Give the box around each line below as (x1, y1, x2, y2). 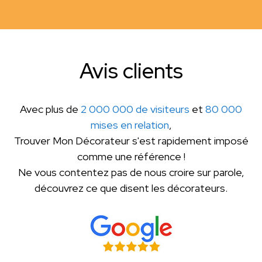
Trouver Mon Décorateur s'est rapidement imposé (13, 133, 249, 147)
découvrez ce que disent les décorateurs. (35, 181, 227, 195)
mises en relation (90, 118, 169, 132)
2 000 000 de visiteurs (81, 102, 189, 116)
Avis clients (79, 56, 183, 85)
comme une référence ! (77, 149, 185, 163)
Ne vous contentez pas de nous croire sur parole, (18, 165, 244, 179)
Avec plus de (20, 102, 81, 116)
